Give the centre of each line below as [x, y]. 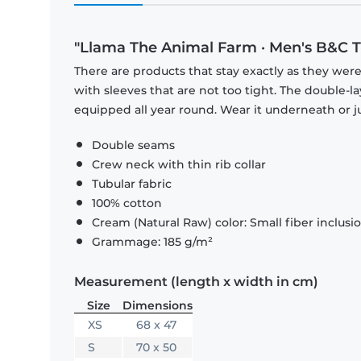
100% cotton [127, 203]
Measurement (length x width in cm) [196, 282]
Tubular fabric [132, 184]
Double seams [133, 145]
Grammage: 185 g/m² [152, 242]
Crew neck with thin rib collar [179, 165]
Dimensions [158, 306]
